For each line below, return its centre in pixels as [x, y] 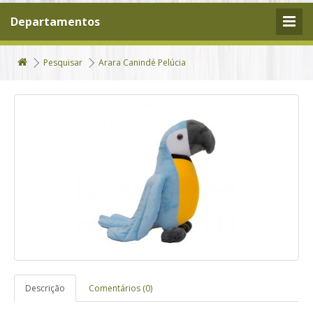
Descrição [45, 288]
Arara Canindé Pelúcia [142, 63]
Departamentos [55, 22]
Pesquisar [63, 63]
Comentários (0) [121, 288]
